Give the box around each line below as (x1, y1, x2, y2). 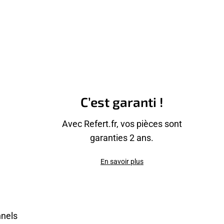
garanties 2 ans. (90, 131, 154, 144)
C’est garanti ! (80, 93, 163, 111)
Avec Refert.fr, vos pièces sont (61, 117, 182, 130)
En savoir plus (100, 156, 143, 166)
